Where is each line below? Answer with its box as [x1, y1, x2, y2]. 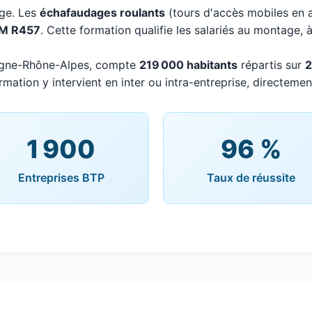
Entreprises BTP [17, 171, 104, 185]
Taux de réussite [207, 171, 295, 185]
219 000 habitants [139, 58, 237, 72]
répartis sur [237, 58, 305, 72]
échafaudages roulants [40, 6, 165, 19]
